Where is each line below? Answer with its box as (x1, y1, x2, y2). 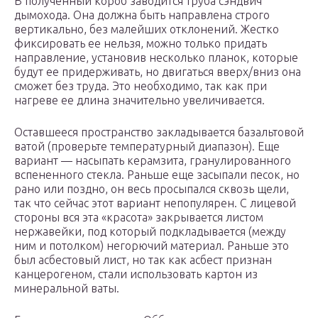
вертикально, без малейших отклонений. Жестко (14, 23, 279, 36)
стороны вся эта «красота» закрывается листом (14, 211, 263, 224)
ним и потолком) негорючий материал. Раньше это (14, 239, 289, 253)
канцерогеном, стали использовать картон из (14, 268, 258, 281)
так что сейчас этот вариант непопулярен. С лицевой (14, 197, 296, 210)
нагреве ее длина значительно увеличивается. (14, 94, 265, 107)
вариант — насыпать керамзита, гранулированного (14, 154, 291, 168)
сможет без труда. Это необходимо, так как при (14, 79, 267, 93)
